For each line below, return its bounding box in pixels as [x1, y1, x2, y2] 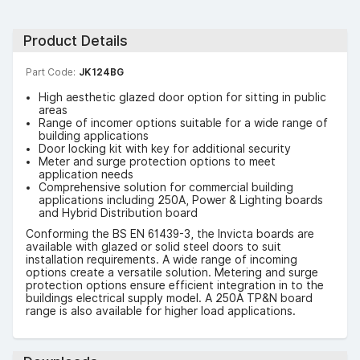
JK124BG [79, 65, 124, 78]
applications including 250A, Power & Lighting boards [39, 193, 323, 207]
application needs [39, 167, 133, 181]
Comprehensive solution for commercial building [39, 180, 293, 194]
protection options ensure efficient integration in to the [26, 278, 324, 292]
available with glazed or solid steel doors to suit [26, 239, 281, 253]
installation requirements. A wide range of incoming [26, 252, 297, 266]
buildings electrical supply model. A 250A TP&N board [26, 291, 313, 305]
